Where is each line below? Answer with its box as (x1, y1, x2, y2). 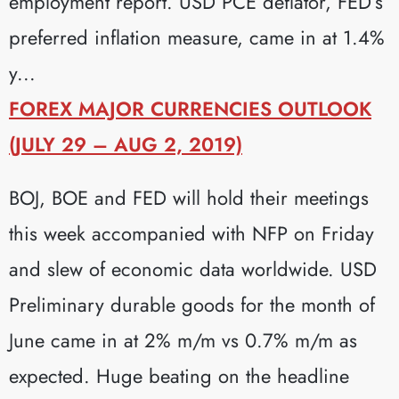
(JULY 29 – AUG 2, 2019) (9, 129, 242, 159)
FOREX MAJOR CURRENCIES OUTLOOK (9, 94, 371, 123)
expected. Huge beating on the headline (9, 361, 349, 390)
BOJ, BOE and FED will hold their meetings (9, 183, 369, 212)
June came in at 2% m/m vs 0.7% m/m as (9, 325, 357, 354)
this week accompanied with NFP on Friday (9, 218, 374, 248)
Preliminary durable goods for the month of (9, 289, 375, 319)
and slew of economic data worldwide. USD (9, 254, 377, 283)
